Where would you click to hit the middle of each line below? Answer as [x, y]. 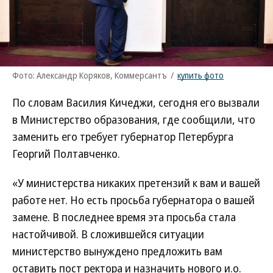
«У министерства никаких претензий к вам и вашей [136, 183]
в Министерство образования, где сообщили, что [134, 119]
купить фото [200, 75]
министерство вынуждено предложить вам [117, 251]
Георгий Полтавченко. [66, 154]
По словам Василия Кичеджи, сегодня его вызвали [136, 102]
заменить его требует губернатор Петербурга [123, 136]
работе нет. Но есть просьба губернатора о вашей [133, 200]
